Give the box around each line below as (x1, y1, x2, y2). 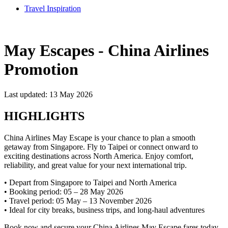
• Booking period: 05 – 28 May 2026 (4, 187, 123, 196)
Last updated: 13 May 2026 (4, 90, 93, 99)
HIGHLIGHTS (4, 109, 84, 123)
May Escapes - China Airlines (4, 41, 209, 60)
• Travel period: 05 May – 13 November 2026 (4, 196, 152, 205)
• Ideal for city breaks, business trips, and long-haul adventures (4, 205, 205, 214)
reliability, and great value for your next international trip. (4, 160, 187, 169)
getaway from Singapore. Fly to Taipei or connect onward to (4, 142, 198, 151)
